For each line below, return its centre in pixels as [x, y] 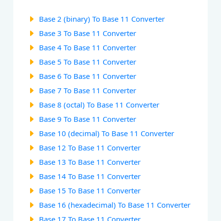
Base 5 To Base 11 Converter [88, 61]
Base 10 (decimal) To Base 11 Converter [107, 133]
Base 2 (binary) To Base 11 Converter [102, 18]
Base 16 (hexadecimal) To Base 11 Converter [115, 204]
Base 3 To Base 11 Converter [88, 33]
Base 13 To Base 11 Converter [90, 162]
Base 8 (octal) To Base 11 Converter [99, 104]
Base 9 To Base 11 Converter [88, 119]
